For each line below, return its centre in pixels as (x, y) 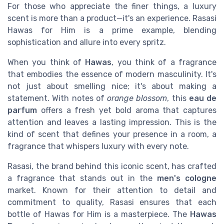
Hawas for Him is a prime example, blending (112, 30)
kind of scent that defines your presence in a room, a (112, 134)
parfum (22, 110)
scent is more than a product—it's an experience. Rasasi (112, 18)
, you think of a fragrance (164, 62)
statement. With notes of (57, 98)
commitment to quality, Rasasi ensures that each (112, 202)
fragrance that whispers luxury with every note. (98, 146)
